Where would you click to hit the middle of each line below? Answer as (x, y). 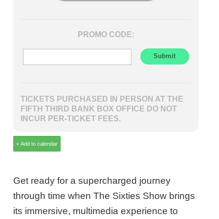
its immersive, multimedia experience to (96, 211)
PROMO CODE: (106, 34)
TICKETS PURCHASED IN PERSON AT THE (102, 99)
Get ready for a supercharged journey (92, 181)
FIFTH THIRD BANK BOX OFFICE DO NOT (99, 108)
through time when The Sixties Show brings (104, 196)
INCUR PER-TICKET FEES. (71, 118)
